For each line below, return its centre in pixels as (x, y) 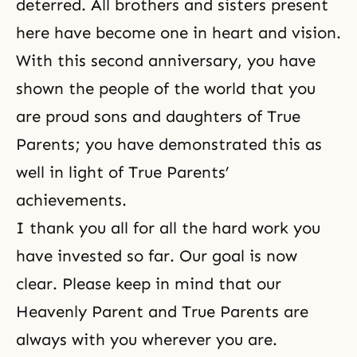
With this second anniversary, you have (166, 61)
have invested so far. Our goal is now (157, 256)
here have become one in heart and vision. (178, 33)
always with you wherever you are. (147, 340)
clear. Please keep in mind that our (149, 284)
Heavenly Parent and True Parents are (162, 312)
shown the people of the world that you (166, 89)
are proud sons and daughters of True (158, 117)
